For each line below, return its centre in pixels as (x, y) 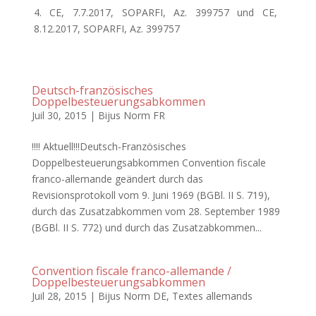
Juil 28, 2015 (59, 296)
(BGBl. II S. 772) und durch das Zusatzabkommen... (146, 227)
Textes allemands (212, 296)
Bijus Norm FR (131, 115)
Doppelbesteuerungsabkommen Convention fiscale (148, 163)
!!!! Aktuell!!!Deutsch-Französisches (109, 146)
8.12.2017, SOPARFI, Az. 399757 (107, 29)
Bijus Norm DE (132, 296)
